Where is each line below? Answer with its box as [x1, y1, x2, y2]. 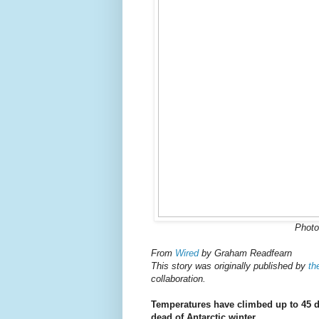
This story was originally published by [151, 261, 308, 272]
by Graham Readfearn [199, 248, 292, 259]
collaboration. [151, 273, 206, 285]
